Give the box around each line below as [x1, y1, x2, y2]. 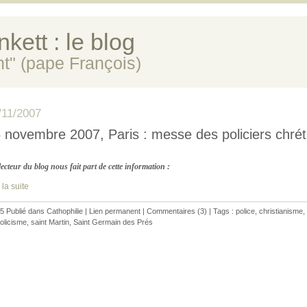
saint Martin [31, 218, 69, 226]
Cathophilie [47, 207, 83, 215]
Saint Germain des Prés [73, 218, 153, 226]
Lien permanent [89, 207, 140, 215]
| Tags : [207, 207, 236, 215]
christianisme [259, 207, 303, 215]
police [236, 207, 255, 215]
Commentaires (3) [147, 207, 207, 215]
